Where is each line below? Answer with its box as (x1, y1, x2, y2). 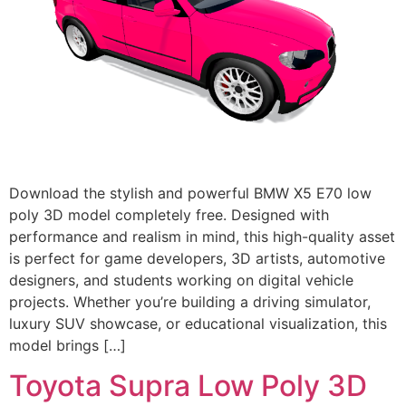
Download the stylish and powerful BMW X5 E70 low (9, 183, 372, 202)
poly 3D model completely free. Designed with (9, 205, 329, 224)
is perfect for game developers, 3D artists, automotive (9, 248, 385, 267)
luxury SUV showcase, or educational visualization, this (9, 314, 387, 333)
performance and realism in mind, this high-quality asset (9, 227, 395, 246)
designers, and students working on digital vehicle (9, 270, 353, 289)
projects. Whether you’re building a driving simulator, (9, 292, 371, 311)
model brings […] (9, 335, 126, 354)
